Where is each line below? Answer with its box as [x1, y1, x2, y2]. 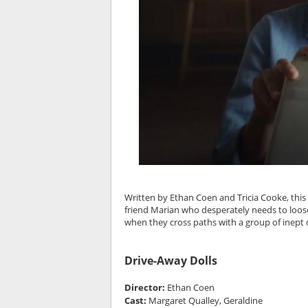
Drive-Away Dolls [124, 253, 217, 268]
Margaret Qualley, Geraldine [148, 294, 263, 307]
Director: [124, 281, 167, 294]
